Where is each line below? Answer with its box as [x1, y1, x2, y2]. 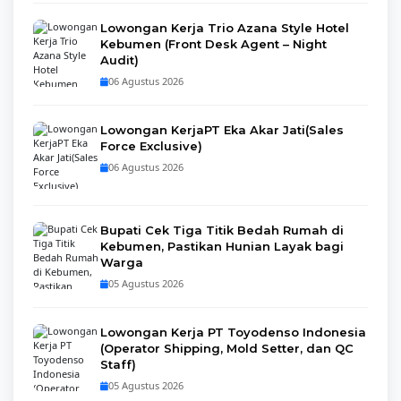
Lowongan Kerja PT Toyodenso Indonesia [100, 325, 366, 339]
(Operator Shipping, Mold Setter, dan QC [100, 341, 354, 355]
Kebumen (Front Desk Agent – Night [100, 37, 327, 51]
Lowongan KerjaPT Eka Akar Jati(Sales [100, 123, 344, 137]
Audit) [100, 53, 139, 67]
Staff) [100, 357, 136, 371]
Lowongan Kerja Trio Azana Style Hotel [100, 21, 349, 35]
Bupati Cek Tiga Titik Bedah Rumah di [100, 223, 344, 237]
